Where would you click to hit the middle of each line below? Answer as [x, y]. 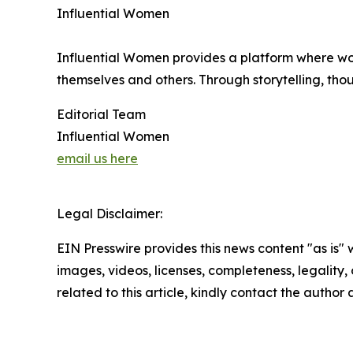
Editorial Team [101, 114]
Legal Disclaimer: [110, 213]
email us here [97, 158]
